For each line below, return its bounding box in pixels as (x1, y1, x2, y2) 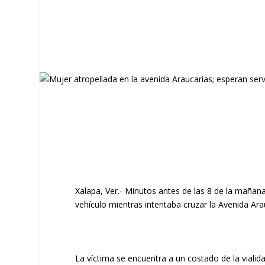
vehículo (75, 198, 107, 210)
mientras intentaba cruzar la (106, 198, 219, 210)
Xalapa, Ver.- (75, 185, 123, 196)
